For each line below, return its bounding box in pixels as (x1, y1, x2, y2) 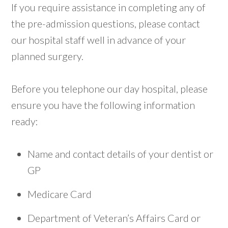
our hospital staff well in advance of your (11, 33, 186, 46)
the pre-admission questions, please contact (11, 17, 201, 30)
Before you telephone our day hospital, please (11, 82, 208, 95)
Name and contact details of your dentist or (27, 147, 214, 160)
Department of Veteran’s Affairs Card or (27, 211, 201, 224)
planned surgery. (11, 49, 84, 62)
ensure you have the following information (11, 98, 195, 111)
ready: (11, 115, 39, 127)
